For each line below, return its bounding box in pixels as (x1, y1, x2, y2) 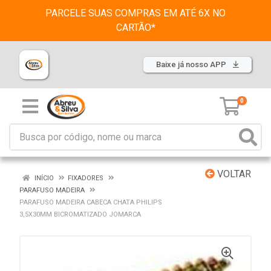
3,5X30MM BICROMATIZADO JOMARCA (19, 211, 141, 218)
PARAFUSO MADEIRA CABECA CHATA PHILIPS (19, 198, 162, 206)
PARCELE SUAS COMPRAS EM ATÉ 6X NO (45, 7, 226, 19)
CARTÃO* (116, 22, 155, 33)
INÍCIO (33, 174, 54, 182)
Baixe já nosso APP (156, 60, 228, 69)
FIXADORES (68, 174, 103, 182)
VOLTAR (215, 168, 251, 180)
